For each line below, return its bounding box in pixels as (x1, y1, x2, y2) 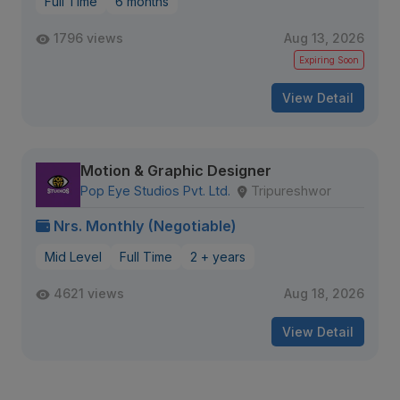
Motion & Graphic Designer (80, 162, 271, 179)
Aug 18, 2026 (284, 286, 364, 301)
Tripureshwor (251, 183, 331, 198)
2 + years (190, 249, 246, 264)
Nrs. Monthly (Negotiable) (54, 217, 237, 235)
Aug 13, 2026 (284, 30, 364, 46)
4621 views (54, 286, 124, 301)
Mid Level (45, 249, 102, 264)
